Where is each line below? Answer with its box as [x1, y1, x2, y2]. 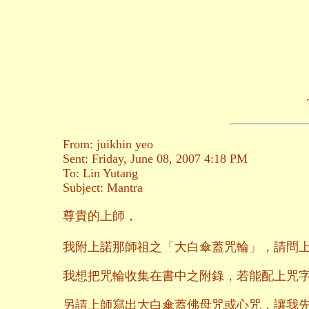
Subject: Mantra [63, 180, 143, 195]
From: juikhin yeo [63, 137, 153, 151]
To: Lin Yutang [63, 166, 138, 180]
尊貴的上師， [63, 208, 137, 223]
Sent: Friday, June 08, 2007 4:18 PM [63, 151, 248, 166]
